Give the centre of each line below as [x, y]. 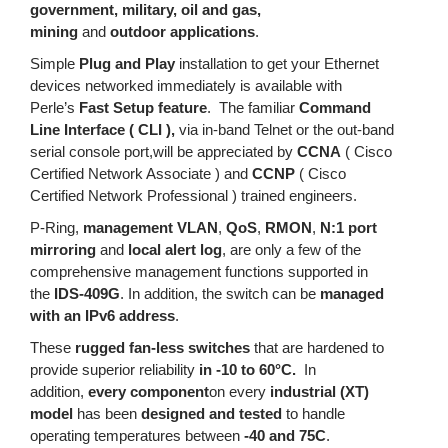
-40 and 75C [285, 435]
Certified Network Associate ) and [141, 173]
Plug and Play [127, 63]
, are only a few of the [291, 249]
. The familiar [253, 107]
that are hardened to [317, 347]
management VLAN [150, 227]
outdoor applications [182, 31]
